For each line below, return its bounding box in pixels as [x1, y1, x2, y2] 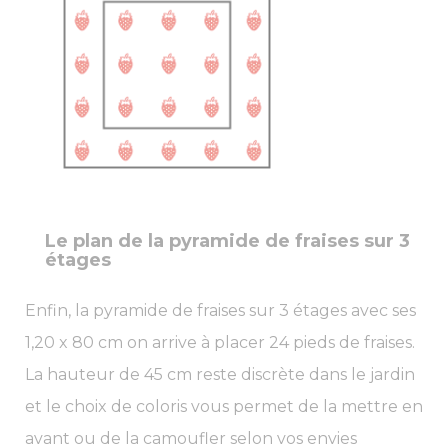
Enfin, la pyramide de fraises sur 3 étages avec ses [25, 300, 416, 320]
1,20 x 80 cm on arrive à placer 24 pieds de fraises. [25, 332, 415, 352]
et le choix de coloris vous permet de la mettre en [25, 396, 423, 416]
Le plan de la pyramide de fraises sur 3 [45, 229, 410, 252]
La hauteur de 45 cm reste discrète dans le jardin [25, 364, 415, 384]
